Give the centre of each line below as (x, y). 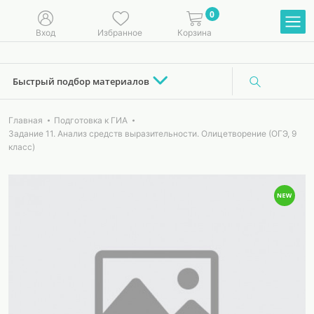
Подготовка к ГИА (91, 120)
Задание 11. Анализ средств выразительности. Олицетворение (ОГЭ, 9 (152, 134)
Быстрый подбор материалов (81, 81)
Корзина (194, 32)
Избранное (120, 32)
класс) (22, 147)
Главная (26, 120)
